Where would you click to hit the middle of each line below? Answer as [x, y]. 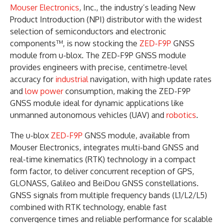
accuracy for [33, 79]
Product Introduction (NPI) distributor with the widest [106, 19]
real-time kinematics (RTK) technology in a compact [103, 159]
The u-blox [30, 135]
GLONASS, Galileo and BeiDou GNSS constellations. [104, 183]
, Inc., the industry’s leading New [137, 7]
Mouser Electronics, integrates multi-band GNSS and [104, 147]
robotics [181, 115]
